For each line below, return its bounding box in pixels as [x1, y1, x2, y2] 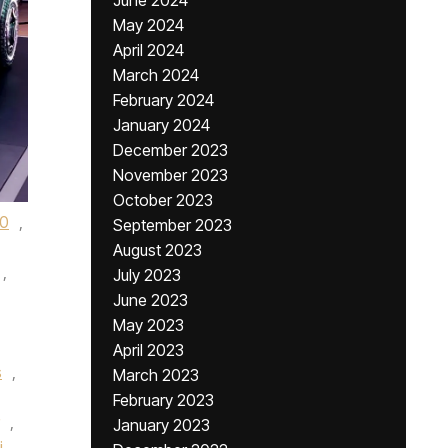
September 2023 [113, 215, 232, 235]
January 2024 [113, 115, 210, 135]
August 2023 [113, 240, 202, 260]
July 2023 [113, 265, 181, 285]
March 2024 [113, 65, 199, 85]
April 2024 [113, 40, 184, 60]
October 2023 [113, 190, 213, 210]
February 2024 [113, 90, 214, 110]
